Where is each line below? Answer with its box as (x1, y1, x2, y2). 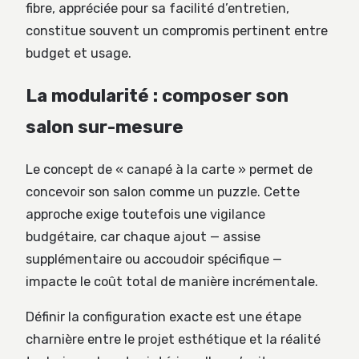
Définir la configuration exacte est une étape (26, 309, 301, 325)
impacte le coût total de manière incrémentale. (26, 273, 318, 289)
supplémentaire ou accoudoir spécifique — (26, 251, 282, 267)
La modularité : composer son (26, 84, 288, 107)
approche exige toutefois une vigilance (26, 206, 265, 222)
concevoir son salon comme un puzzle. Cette (26, 184, 300, 200)
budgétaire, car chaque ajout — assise (26, 228, 260, 244)
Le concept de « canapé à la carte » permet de (26, 161, 313, 177)
